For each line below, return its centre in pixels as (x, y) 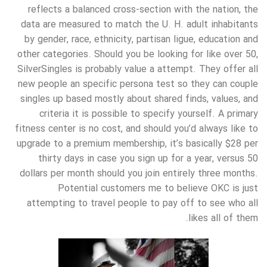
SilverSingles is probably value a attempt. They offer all (138, 69)
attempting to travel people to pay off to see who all (142, 203)
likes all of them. (223, 218)
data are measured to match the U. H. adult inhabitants (139, 24)
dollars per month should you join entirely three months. (139, 173)
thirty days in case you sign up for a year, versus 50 (148, 159)
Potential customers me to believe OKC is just (158, 188)
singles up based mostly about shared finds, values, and (139, 99)
